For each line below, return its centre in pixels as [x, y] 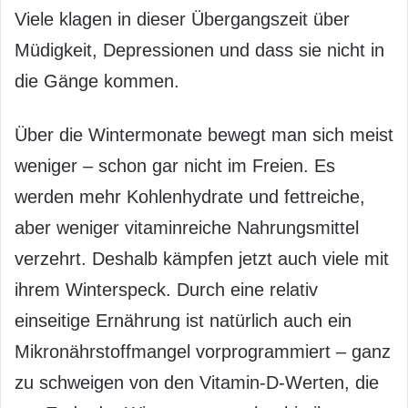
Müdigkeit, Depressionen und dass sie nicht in [199, 50]
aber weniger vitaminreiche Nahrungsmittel [187, 228]
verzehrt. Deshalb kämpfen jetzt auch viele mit [202, 259]
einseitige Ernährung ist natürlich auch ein [183, 321]
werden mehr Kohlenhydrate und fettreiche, [190, 197]
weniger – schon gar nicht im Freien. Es [175, 166]
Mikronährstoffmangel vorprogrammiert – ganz [203, 352]
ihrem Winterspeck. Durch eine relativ [166, 290]
